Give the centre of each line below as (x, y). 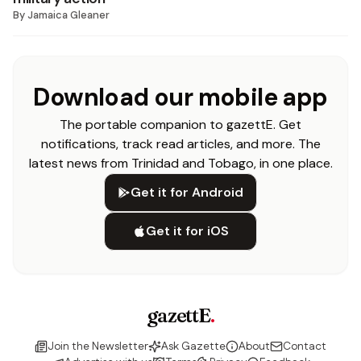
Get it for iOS (187, 231)
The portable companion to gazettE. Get (180, 124)
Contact (305, 346)
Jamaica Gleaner (68, 15)
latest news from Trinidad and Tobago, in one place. (180, 163)
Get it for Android (187, 192)
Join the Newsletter (98, 346)
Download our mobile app (180, 97)
